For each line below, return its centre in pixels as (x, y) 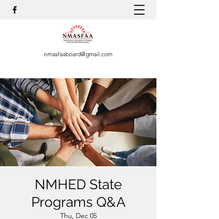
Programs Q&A (78, 202)
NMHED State (78, 185)
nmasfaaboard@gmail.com (78, 54)
